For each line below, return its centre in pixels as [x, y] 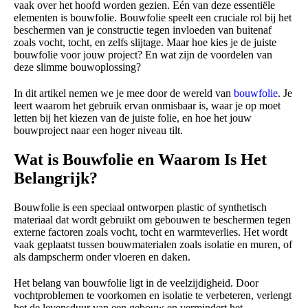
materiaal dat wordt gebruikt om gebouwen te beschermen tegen [152, 220]
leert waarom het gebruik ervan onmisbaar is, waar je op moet [147, 106]
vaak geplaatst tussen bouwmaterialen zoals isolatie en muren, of [153, 245]
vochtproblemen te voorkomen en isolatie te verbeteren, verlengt [153, 296]
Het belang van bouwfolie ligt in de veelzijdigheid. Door [136, 283]
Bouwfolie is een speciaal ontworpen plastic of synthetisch [140, 208]
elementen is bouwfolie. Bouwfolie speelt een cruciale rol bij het [153, 18]
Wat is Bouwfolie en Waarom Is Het [140, 160]
